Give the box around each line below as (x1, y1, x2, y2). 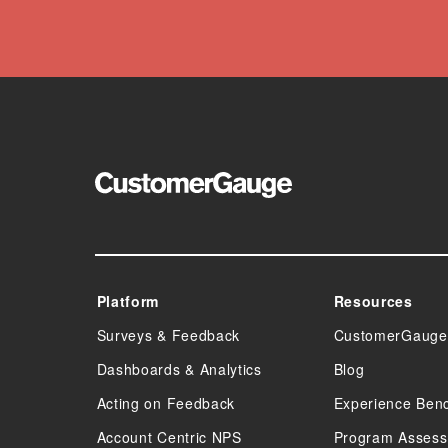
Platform (96, 291, 160, 311)
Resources (333, 291, 413, 311)
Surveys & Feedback (96, 325, 241, 345)
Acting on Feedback (96, 393, 236, 413)
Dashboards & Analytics (96, 359, 262, 379)
